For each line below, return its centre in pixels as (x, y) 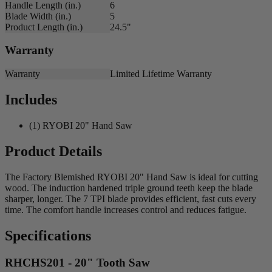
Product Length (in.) (44, 27)
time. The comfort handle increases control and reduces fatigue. (126, 209)
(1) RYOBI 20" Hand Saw (81, 125)
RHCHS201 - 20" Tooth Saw (77, 262)
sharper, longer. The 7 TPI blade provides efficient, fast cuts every (131, 199)
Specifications (48, 235)
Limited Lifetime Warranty (161, 74)
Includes (31, 100)
